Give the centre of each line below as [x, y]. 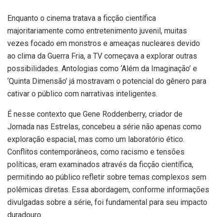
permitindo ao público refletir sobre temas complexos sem [107, 177]
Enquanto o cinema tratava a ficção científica [82, 18]
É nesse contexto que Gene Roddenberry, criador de [95, 114]
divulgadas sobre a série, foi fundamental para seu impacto [107, 202]
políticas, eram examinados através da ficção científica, [100, 165]
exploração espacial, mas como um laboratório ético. [96, 139]
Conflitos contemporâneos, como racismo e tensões [96, 152]
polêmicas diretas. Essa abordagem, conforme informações [108, 190]
